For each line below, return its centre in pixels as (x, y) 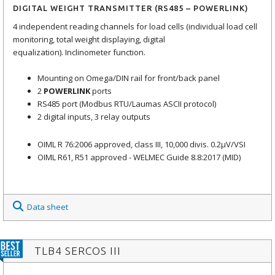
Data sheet (48, 207)
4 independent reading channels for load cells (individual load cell (135, 26)
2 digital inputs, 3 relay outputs (94, 116)
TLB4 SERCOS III (78, 250)
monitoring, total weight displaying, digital (89, 39)
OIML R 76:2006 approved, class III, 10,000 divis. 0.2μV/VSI (141, 144)
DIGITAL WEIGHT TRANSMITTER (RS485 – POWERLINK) (131, 8)
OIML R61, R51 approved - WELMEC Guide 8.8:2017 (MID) (140, 157)
